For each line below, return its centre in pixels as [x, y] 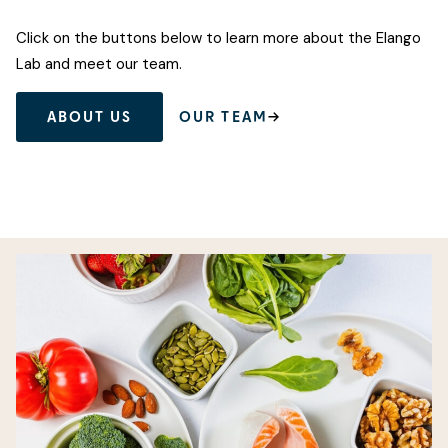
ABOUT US [89, 116]
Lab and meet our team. [99, 63]
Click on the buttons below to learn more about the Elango [218, 37]
